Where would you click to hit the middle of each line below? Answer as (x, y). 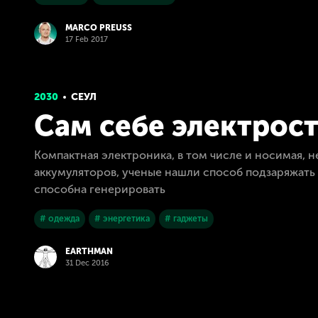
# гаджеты (186, 219)
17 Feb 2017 (87, 39)
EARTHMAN (89, 251)
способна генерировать (100, 189)
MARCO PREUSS (99, 28)
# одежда (60, 219)
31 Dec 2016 (87, 263)
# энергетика (122, 219)
